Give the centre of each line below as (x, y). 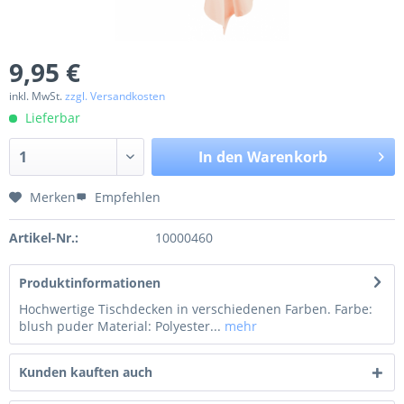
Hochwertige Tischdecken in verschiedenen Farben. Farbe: (196, 308)
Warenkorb (287, 156)
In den (220, 156)
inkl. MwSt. (37, 96)
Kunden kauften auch (86, 372)
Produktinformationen (90, 282)
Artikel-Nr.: (44, 237)
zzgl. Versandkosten (115, 96)
